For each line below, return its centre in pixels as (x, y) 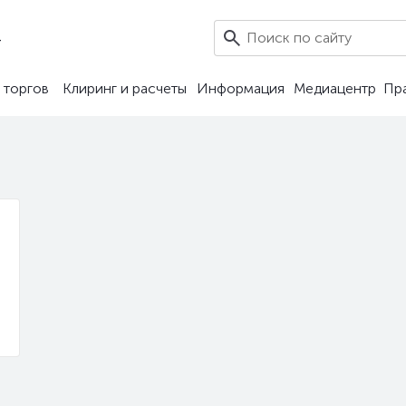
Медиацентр (334, 88)
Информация (241, 88)
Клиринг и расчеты (125, 88)
